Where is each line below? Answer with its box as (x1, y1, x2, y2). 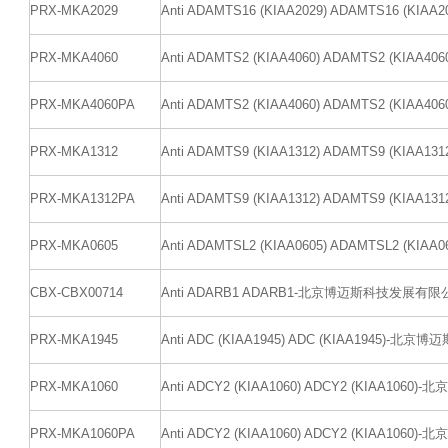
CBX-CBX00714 (30, 285, 123, 300)
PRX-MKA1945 (30, 332, 118, 347)
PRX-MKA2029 (30, 3, 118, 18)
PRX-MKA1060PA (30, 426, 135, 441)
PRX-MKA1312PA (30, 191, 135, 206)
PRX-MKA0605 (30, 238, 118, 253)
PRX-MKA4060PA (30, 97, 135, 112)
